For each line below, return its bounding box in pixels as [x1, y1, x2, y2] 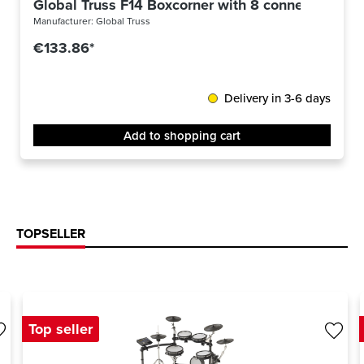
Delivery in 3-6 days [224, 89, 331, 107]
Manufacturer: [33, 14, 96, 28]
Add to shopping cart [123, 127, 240, 145]
